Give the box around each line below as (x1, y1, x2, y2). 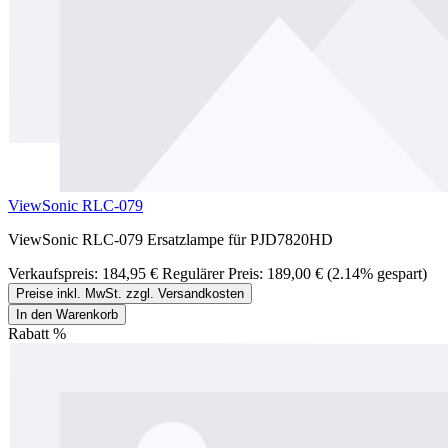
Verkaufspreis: (8, 264, 102, 282)
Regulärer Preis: (162, 264, 263, 282)
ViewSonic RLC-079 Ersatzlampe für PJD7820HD (8, 230, 333, 248)
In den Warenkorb (16, 306, 118, 322)
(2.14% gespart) (327, 264, 427, 282)
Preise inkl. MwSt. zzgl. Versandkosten (16, 285, 244, 301)
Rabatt (8, 324, 49, 342)
